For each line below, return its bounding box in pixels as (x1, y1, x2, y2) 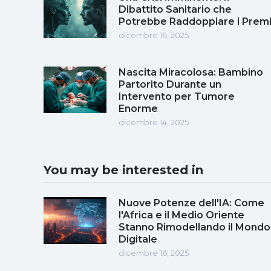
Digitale (119, 233, 157, 245)
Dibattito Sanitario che (119, 3, 232, 15)
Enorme (119, 102, 158, 114)
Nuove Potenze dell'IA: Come (119, 197, 264, 209)
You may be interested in (44, 162, 203, 177)
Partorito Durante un (119, 78, 221, 90)
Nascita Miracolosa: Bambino (119, 66, 263, 78)
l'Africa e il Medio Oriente (119, 209, 244, 221)
